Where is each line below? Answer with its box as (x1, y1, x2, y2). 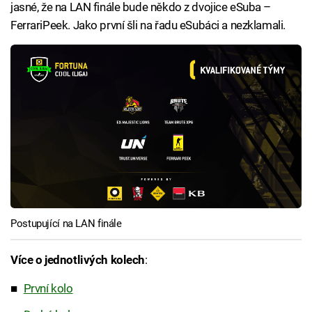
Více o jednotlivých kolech (10, 253, 146, 267)
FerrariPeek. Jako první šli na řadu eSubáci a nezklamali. (10, 17, 286, 32)
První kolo (23, 281, 73, 296)
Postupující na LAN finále (10, 217, 122, 231)
